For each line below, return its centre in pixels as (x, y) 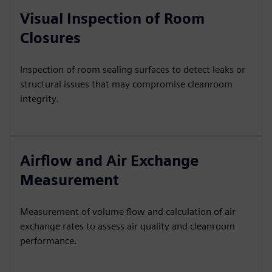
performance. (49, 241)
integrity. (39, 99)
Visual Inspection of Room (112, 19)
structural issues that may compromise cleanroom (126, 84)
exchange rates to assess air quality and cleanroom (127, 226)
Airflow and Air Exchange (109, 161)
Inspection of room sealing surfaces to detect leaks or (133, 70)
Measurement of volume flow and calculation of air (128, 212)
